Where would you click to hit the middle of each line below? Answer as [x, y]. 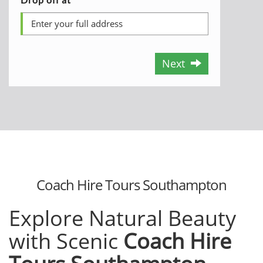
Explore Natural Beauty [122, 218]
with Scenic [66, 241]
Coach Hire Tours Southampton [131, 185]
